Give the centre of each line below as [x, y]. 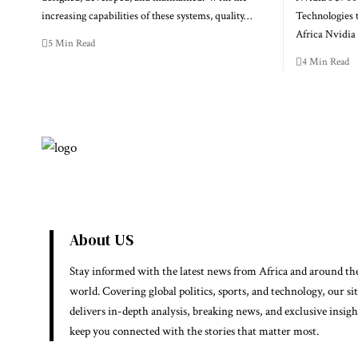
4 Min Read [325, 62]
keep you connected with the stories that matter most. [194, 332]
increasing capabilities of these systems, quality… [147, 16]
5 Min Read [72, 44]
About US [101, 240]
